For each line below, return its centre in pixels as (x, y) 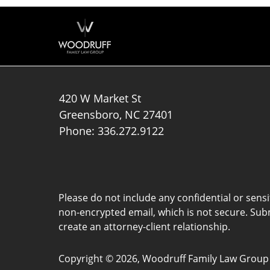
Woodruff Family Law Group (206, 258)
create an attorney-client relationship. (144, 226)
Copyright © (86, 258)
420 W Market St (100, 98)
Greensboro (89, 114)
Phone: (79, 130)
